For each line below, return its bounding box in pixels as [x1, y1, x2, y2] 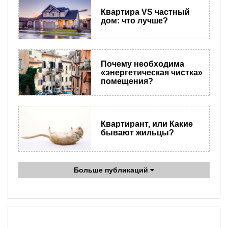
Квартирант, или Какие [100, 120, 193, 129]
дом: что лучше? [100, 16, 168, 25]
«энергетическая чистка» [100, 68, 203, 77]
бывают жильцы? [100, 128, 174, 137]
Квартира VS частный [100, 7, 190, 16]
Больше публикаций [74, 166, 150, 175]
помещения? [100, 77, 153, 86]
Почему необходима [100, 60, 184, 69]
